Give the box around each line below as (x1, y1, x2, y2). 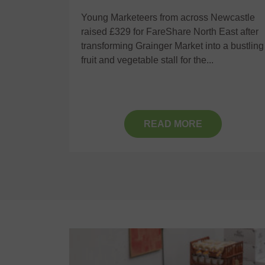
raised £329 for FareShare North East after (81, 27, 258, 37)
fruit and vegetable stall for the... (81, 55, 214, 66)
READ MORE (143, 118, 202, 129)
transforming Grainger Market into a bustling (81, 41, 264, 51)
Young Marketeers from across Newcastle (81, 12, 255, 23)
